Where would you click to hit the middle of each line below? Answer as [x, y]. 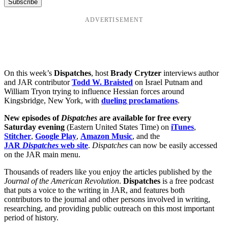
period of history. [31, 217]
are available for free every [144, 118]
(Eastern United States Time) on [118, 127]
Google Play [56, 136]
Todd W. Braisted [102, 82]
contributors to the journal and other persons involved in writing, [107, 199]
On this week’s [29, 73]
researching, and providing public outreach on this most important [109, 208]
